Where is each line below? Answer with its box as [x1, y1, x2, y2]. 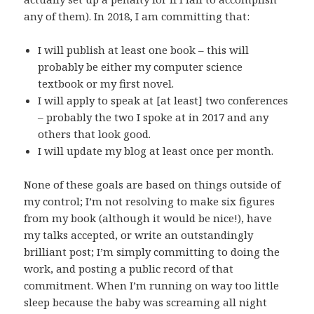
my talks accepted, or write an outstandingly [24, 228, 254, 243]
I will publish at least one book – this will [38, 43, 250, 57]
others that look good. [38, 127, 151, 142]
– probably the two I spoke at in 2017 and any [38, 110, 269, 125]
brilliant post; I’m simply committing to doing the [24, 245, 280, 259]
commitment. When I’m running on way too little [24, 278, 280, 293]
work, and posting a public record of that [24, 261, 234, 276]
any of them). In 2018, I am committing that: [24, 9, 250, 24]
